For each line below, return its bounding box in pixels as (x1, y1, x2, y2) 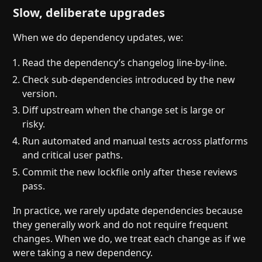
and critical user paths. (22, 149, 123, 162)
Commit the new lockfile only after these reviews (22, 165, 238, 178)
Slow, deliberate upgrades (13, 5, 166, 21)
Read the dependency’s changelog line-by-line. (22, 56, 227, 69)
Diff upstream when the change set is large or (22, 104, 226, 117)
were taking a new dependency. (13, 246, 153, 260)
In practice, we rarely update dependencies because (13, 204, 243, 218)
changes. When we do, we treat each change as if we (13, 232, 246, 246)
